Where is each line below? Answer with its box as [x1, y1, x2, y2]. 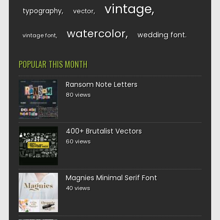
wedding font [137, 30, 185, 40]
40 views [65, 184, 90, 192]
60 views [65, 137, 91, 145]
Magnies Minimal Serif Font [65, 173, 157, 183]
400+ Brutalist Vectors [65, 126, 142, 136]
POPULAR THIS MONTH [18, 58, 87, 70]
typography [22, 6, 62, 16]
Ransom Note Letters [65, 80, 137, 89]
